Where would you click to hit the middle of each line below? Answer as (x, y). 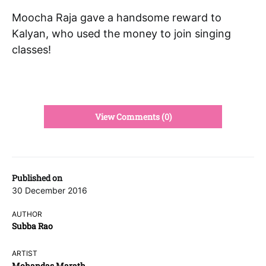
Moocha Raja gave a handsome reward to (117, 17)
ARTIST (25, 254)
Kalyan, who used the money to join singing (121, 33)
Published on (37, 178)
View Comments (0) (133, 116)
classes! (31, 49)
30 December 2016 (50, 190)
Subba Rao (32, 226)
